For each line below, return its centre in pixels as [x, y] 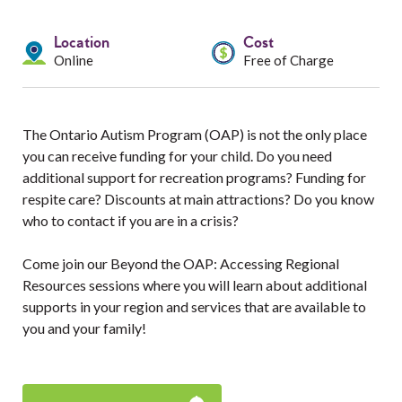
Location [82, 44]
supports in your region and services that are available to [194, 306]
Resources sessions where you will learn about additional [195, 285]
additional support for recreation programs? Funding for [194, 177]
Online [74, 60]
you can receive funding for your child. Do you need [177, 156]
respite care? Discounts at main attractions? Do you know [198, 199]
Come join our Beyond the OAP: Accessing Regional [181, 263]
